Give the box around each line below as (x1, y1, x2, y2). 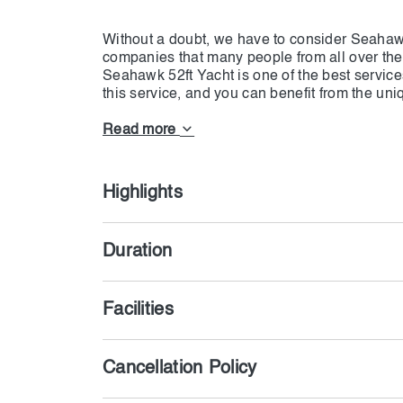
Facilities (103, 301, 174, 319)
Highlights (103, 184, 183, 202)
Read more (103, 123, 180, 139)
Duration (103, 243, 173, 261)
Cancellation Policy (103, 360, 257, 378)
